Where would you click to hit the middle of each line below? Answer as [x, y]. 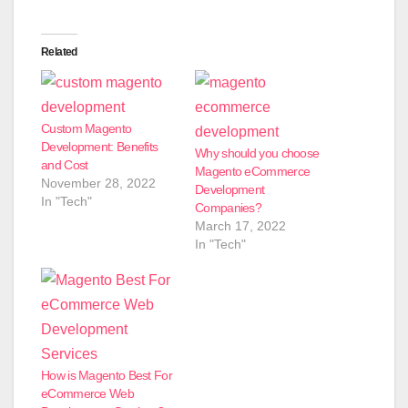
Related [59, 52]
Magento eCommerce [253, 172]
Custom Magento [87, 129]
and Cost [65, 165]
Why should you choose [257, 153]
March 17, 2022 [240, 226]
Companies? [228, 208]
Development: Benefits [100, 147]
